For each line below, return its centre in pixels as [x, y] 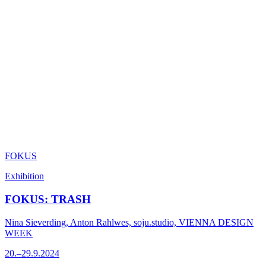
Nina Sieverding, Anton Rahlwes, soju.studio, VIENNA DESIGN [129, 222]
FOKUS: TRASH [48, 199]
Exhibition [24, 176]
